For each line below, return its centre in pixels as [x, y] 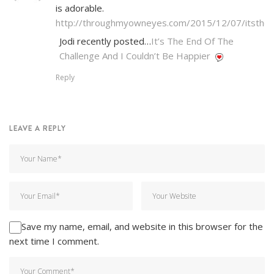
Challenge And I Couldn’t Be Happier [135, 56]
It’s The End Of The [192, 41]
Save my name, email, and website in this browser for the [142, 227]
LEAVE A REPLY [38, 128]
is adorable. [80, 8]
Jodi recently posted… [105, 41]
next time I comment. [54, 241]
